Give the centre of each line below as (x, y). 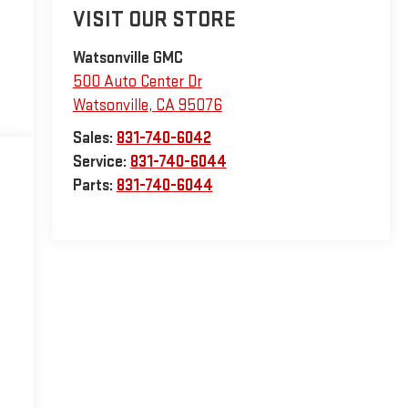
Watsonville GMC (127, 58)
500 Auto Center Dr (137, 82)
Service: (101, 162)
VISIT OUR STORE (154, 20)
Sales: (94, 138)
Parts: (94, 186)
